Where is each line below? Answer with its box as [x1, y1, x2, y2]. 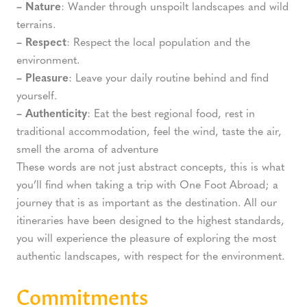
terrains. [16, 15, 56, 32]
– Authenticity [16, 104, 87, 121]
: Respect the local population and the [66, 33, 250, 49]
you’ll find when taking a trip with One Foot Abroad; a [16, 175, 278, 192]
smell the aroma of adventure [16, 140, 158, 156]
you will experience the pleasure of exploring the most [16, 229, 276, 245]
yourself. [16, 86, 57, 103]
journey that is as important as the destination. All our [16, 193, 277, 210]
